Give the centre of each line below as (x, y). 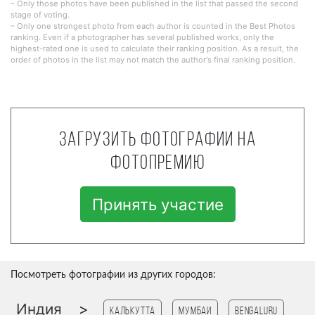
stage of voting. (40, 14)
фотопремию (157, 163)
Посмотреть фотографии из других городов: (113, 275)
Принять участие (157, 204)
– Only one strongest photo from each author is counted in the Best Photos (153, 26)
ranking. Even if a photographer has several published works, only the (142, 37)
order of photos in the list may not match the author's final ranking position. (153, 59)
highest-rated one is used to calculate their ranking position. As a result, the (155, 48)
